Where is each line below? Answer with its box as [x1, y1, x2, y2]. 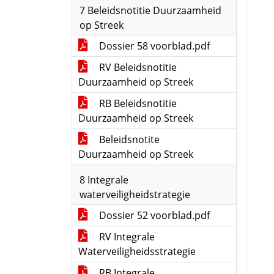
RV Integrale [97, 230, 155, 243]
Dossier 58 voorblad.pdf [97, 39, 210, 53]
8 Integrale [80, 173, 128, 187]
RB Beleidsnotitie [97, 97, 177, 110]
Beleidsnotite [97, 133, 160, 146]
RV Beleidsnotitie [97, 61, 177, 74]
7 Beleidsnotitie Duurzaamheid [80, 4, 221, 17]
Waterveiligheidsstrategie [78, 245, 196, 258]
